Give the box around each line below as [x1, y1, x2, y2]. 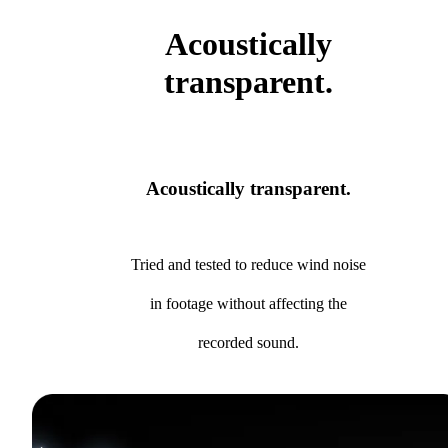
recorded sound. [197, 334, 299, 352]
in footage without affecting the [149, 295, 347, 313]
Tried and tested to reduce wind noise [130, 256, 366, 274]
